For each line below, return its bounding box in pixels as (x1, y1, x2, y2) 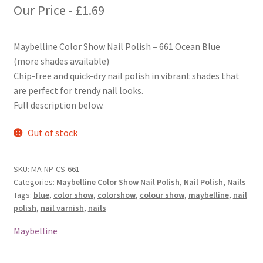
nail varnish (40, 202, 84, 213)
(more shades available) (13, 55, 109, 67)
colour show (139, 189, 184, 200)
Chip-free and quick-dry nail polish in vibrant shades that (13, 69, 240, 82)
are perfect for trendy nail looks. (13, 84, 143, 96)
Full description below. (13, 99, 104, 111)
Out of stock (28, 127, 78, 139)
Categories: (13, 176, 56, 187)
